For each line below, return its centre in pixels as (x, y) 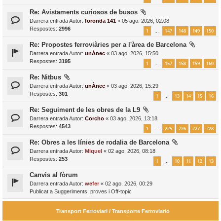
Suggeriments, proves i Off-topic (93, 192)
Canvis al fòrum (54, 175)
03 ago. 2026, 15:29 (135, 86)
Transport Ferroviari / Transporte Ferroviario (113, 211)
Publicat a (42, 192)
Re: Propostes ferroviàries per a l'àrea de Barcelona (108, 45)
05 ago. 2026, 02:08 (146, 21)
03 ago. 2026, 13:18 (134, 119)
